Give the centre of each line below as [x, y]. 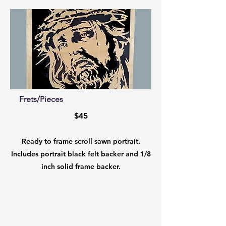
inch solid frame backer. [81, 166]
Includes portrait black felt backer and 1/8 [81, 154]
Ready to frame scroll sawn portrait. [81, 141]
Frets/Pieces [41, 99]
